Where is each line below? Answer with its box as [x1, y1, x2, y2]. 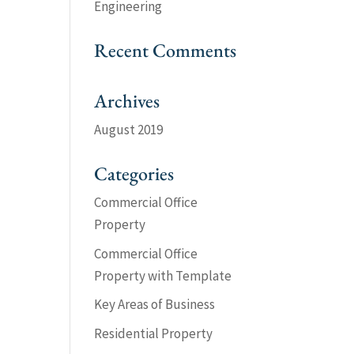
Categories [94, 161, 175, 186]
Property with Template [94, 266, 232, 284]
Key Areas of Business [94, 296, 216, 313]
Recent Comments [94, 38, 237, 62]
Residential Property [94, 324, 213, 342]
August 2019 [94, 121, 164, 138]
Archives [94, 88, 160, 113]
